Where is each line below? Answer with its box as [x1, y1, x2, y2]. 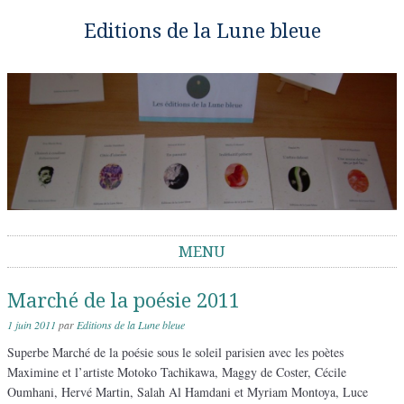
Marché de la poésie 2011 [7, 289, 240, 313]
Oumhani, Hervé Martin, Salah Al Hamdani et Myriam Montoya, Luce [7, 383, 368, 401]
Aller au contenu [7, 268, 92, 286]
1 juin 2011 [7, 317, 56, 333]
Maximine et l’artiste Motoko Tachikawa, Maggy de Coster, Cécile [7, 363, 346, 381]
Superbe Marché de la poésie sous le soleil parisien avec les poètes [7, 344, 344, 362]
